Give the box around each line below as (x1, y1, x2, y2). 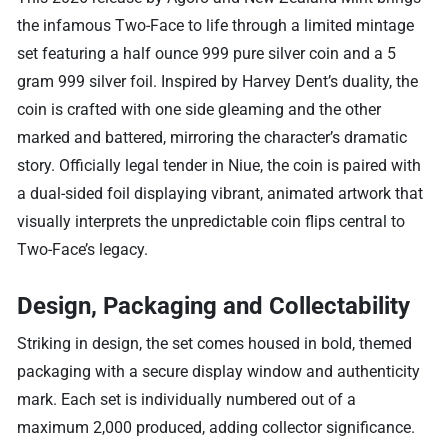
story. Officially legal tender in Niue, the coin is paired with (17, 156, 422, 176)
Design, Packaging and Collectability (17, 292, 411, 321)
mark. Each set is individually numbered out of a (17, 390, 357, 410)
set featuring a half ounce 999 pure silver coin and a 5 (17, 44, 397, 64)
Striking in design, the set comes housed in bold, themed (17, 334, 413, 354)
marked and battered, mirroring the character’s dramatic (17, 128, 408, 148)
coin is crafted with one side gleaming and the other (17, 100, 382, 120)
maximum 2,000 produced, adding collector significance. (17, 418, 416, 438)
